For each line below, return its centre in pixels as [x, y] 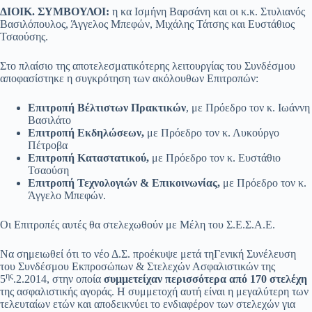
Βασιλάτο [49, 120]
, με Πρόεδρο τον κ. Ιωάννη [248, 108]
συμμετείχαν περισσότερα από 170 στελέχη [205, 279]
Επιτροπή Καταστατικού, [88, 158]
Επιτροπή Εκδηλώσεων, [86, 133]
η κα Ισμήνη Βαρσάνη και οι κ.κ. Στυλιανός [207, 12]
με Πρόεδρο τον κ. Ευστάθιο [215, 158]
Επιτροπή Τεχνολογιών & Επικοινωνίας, [124, 183]
